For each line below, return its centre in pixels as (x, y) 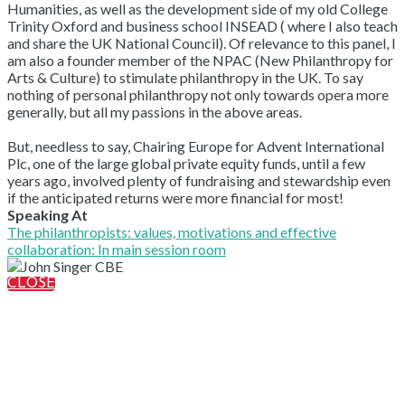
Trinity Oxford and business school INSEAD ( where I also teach (202, 25)
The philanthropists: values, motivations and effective (172, 231)
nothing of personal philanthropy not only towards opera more (198, 94)
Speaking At (47, 214)
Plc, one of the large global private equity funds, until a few (186, 163)
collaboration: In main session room (117, 249)
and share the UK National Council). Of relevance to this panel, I (202, 42)
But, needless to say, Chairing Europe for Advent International (196, 146)
